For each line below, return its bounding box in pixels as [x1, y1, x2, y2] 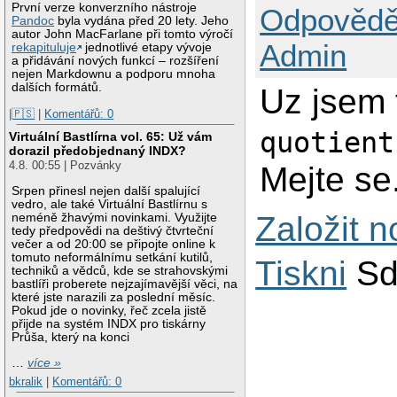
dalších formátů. [12, 80, 103, 94]
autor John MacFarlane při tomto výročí [12, 27, 234, 41]
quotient [260, 127, 395, 160]
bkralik [9, 375, 43, 389]
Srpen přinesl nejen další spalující [12, 183, 201, 198]
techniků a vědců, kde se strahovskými [12, 263, 229, 277]
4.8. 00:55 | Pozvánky [9, 159, 122, 173]
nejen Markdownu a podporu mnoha [12, 66, 216, 81]
